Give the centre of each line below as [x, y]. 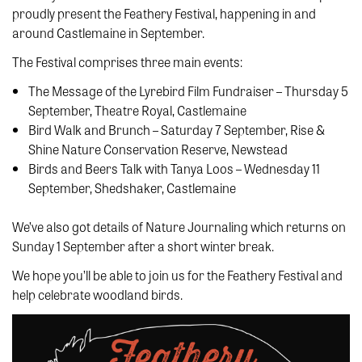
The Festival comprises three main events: [127, 61]
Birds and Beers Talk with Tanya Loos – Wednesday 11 [174, 168]
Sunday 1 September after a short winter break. [143, 246]
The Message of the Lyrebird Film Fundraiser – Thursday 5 [188, 90]
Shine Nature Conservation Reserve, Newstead [158, 149]
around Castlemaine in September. [108, 32]
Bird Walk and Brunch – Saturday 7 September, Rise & [177, 129]
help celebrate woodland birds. [97, 294]
